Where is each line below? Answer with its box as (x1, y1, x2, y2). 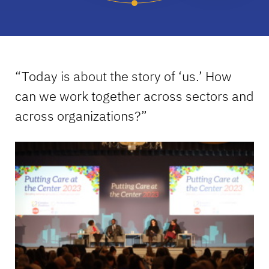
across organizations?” (14, 107, 147, 125)
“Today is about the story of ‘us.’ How (14, 67, 232, 85)
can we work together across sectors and (14, 87, 254, 105)
